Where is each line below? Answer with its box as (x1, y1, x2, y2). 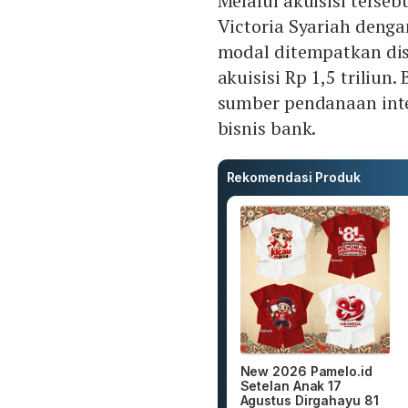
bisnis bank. (217, 116, 317, 141)
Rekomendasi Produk (226, 169, 361, 186)
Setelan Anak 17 (240, 377, 342, 393)
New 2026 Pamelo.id (240, 362, 372, 379)
